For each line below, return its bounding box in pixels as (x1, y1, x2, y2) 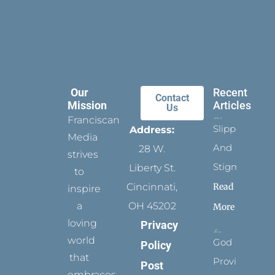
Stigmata (213, 160, 258, 172)
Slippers (213, 122, 250, 134)
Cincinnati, (126, 181, 178, 193)
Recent (213, 86, 248, 99)
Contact (155, 92, 189, 104)
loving (68, 217, 98, 230)
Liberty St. (128, 162, 176, 174)
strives (68, 149, 99, 161)
